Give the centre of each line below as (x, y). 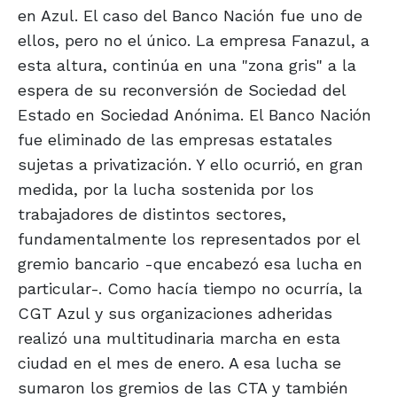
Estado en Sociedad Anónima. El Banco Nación (195, 115)
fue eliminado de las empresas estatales (175, 140)
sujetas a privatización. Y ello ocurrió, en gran (191, 165)
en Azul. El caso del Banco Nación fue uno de (190, 16)
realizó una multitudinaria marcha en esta (179, 339)
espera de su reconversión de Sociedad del (182, 90)
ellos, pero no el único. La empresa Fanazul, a (194, 41)
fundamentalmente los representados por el (189, 239)
